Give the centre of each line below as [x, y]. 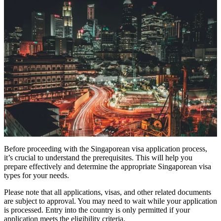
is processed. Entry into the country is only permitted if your [97, 210]
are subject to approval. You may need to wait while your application [110, 201]
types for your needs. [37, 175]
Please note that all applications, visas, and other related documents [108, 192]
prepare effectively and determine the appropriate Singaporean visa [108, 166]
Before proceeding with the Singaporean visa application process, [106, 148]
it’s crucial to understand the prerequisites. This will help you [98, 157]
